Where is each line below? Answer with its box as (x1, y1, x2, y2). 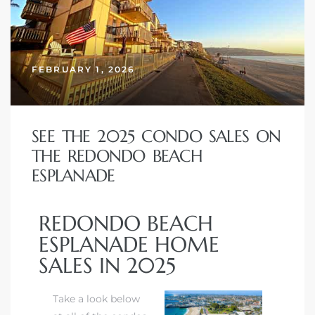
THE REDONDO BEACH (32, 146, 202, 167)
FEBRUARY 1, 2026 (32, 64, 136, 75)
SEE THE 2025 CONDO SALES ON (32, 126, 281, 148)
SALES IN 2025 (39, 252, 176, 278)
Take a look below (53, 292, 140, 305)
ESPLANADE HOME (39, 231, 219, 257)
